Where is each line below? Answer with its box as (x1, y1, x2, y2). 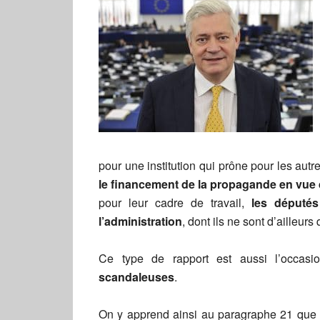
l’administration (99, 213, 182, 229)
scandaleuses (99, 269, 174, 285)
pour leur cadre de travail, (99, 194, 251, 211)
